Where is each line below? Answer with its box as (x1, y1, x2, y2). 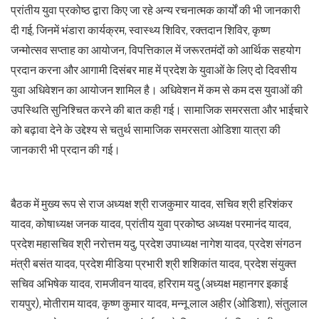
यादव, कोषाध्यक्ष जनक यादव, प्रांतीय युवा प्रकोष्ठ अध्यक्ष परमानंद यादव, (11, 216, 291, 231)
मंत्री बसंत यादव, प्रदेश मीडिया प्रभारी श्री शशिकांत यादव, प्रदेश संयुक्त (11, 256, 296, 271)
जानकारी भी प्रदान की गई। (11, 142, 120, 157)
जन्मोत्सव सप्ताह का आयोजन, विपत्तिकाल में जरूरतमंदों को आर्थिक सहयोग (11, 43, 300, 57)
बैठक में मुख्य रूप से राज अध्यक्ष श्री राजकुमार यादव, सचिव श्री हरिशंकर (11, 197, 293, 211)
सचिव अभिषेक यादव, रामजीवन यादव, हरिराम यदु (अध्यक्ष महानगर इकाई (11, 276, 288, 291)
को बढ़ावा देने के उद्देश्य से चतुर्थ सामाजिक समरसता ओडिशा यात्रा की (11, 122, 281, 137)
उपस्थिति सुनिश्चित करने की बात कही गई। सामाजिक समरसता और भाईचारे (11, 103, 308, 117)
